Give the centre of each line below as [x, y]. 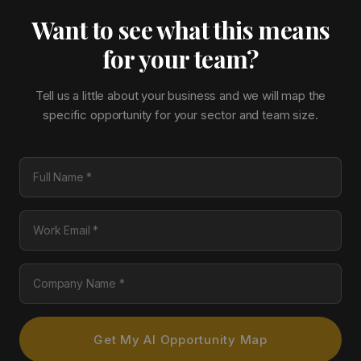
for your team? [180, 59]
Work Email [49, 220]
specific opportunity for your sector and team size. [180, 115]
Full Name [45, 166]
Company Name [63, 273]
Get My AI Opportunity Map [180, 340]
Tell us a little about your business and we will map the [180, 95]
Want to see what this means [180, 30]
